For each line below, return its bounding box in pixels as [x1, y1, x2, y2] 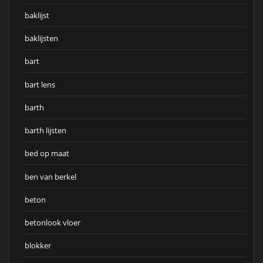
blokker [25, 240, 51, 251]
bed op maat [25, 148, 69, 159]
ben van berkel [25, 171, 76, 182]
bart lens [25, 79, 55, 90]
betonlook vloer [25, 217, 80, 228]
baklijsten [25, 33, 58, 44]
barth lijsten [25, 125, 66, 136]
